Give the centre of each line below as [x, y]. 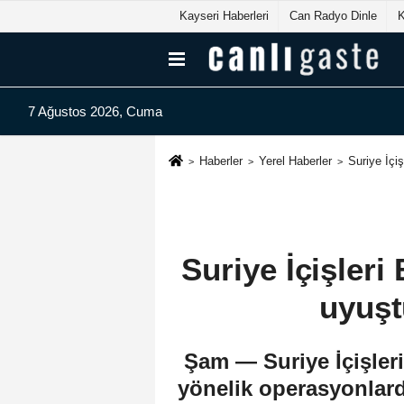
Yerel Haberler [295, 161]
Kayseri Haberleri [224, 16]
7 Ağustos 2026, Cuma [95, 112]
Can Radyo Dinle [333, 16]
